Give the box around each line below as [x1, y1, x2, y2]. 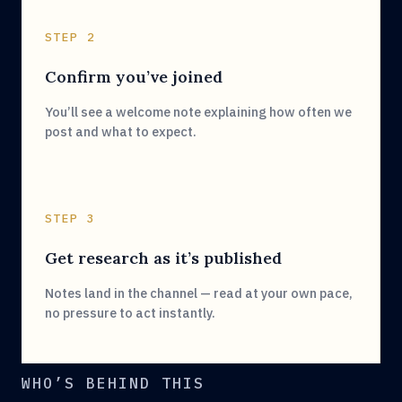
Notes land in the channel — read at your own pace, [45, 284, 353, 301]
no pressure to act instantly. [45, 304, 215, 321]
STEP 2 [45, 29, 95, 45]
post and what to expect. [45, 123, 197, 140]
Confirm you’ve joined [45, 66, 223, 87]
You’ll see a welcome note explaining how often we [45, 103, 352, 120]
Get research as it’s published [45, 248, 282, 268]
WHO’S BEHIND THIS [22, 372, 205, 393]
